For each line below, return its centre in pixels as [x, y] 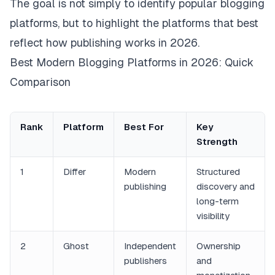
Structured [218, 172]
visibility [213, 216]
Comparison [40, 82]
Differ [75, 172]
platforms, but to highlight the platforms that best [134, 23]
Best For [144, 127]
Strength [217, 141]
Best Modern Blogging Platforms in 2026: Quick [132, 62]
